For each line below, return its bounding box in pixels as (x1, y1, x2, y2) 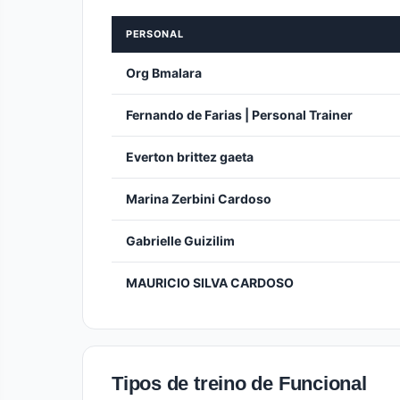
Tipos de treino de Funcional (112, 372, 367, 395)
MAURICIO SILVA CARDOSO (126, 275, 294, 290)
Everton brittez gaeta (126, 149, 254, 164)
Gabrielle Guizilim (126, 233, 235, 248)
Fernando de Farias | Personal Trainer (126, 107, 353, 122)
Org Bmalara (126, 65, 202, 80)
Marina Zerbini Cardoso (126, 191, 271, 206)
